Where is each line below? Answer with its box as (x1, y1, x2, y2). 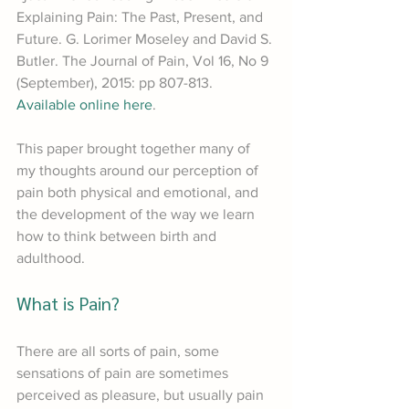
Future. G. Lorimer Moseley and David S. (16, 31, 276, 47)
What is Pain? (16, 291, 120, 316)
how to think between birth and (16, 228, 220, 245)
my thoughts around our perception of (16, 163, 262, 179)
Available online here (16, 97, 152, 113)
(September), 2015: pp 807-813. (16, 75, 216, 91)
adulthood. (16, 250, 85, 267)
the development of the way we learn (16, 206, 258, 223)
